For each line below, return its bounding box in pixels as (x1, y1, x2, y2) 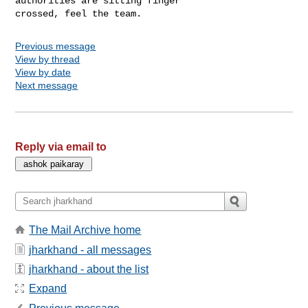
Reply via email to (15, 140, 107, 153)
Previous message (15, 40, 96, 52)
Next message (15, 79, 78, 91)
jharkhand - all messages (29, 243, 152, 256)
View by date (15, 66, 71, 78)
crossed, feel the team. (15, 8, 148, 19)
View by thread (15, 53, 80, 65)
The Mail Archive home (29, 224, 142, 236)
